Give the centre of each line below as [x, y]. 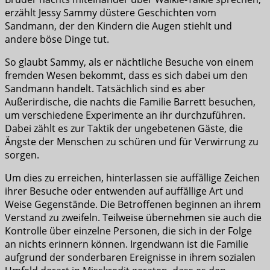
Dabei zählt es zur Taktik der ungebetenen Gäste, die [124, 128]
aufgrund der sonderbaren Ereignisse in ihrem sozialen [130, 257]
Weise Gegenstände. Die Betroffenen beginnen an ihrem [133, 204]
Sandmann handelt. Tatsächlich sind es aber [105, 88]
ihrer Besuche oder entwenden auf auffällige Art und [124, 191]
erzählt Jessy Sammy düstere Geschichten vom [111, 12]
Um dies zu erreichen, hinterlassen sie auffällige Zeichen [132, 177]
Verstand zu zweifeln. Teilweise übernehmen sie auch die [133, 217]
